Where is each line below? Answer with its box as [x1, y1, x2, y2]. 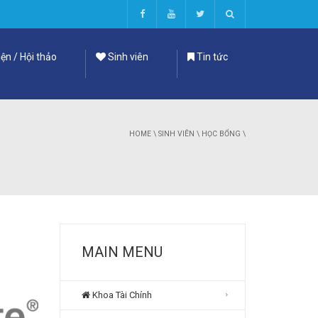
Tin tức [194, 51, 228, 62]
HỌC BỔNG [202, 129, 241, 138]
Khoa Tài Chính [89, 290, 152, 300]
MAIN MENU [81, 243, 163, 261]
